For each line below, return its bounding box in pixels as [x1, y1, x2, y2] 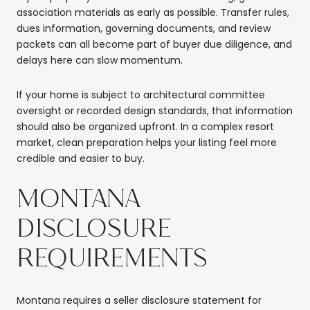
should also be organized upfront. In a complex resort [17, 119, 274, 134]
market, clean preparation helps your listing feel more [17, 135, 277, 149]
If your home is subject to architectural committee [17, 87, 265, 102]
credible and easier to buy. [17, 151, 145, 165]
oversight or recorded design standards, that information [17, 103, 293, 118]
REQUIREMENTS [17, 244, 208, 274]
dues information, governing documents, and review [17, 21, 271, 36]
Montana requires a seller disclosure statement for [17, 293, 262, 307]
